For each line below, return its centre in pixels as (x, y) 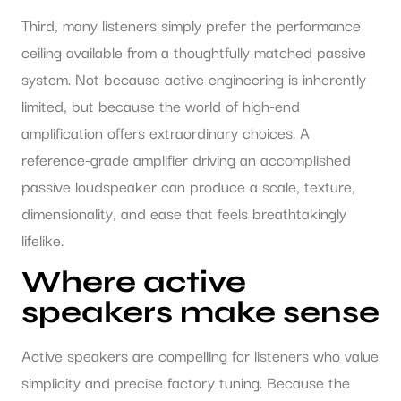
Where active (134, 282)
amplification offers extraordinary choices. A (166, 132)
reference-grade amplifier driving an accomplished (186, 159)
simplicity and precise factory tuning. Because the (186, 381)
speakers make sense (200, 312)
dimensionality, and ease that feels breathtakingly (184, 213)
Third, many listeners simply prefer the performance (191, 25)
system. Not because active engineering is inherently (194, 79)
